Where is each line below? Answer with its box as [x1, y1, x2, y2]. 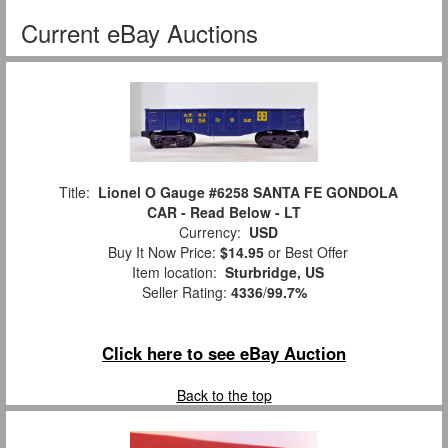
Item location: [124, 262, 225, 283]
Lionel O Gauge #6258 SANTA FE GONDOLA [97, 182, 398, 203]
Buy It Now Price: [100, 242, 220, 263]
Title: [50, 182, 98, 203]
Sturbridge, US [225, 262, 324, 283]
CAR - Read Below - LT [147, 202, 301, 223]
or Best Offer [264, 242, 348, 263]
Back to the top [176, 385, 272, 406]
